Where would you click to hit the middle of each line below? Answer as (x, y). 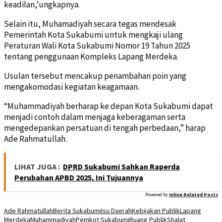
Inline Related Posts (194, 194)
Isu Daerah (116, 210)
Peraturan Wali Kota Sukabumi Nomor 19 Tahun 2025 (97, 45)
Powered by (157, 194)
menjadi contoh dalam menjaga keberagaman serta (95, 117)
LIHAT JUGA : (37, 166)
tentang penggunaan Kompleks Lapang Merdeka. (91, 56)
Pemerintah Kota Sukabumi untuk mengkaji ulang (93, 34)
